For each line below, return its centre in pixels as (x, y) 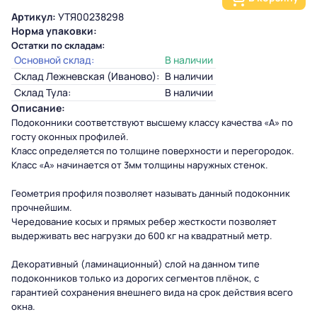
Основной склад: (55, 60)
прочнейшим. (42, 207)
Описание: (38, 108)
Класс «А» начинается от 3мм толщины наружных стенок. (140, 165)
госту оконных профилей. (70, 137)
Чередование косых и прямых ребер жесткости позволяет (144, 221)
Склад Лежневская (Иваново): (87, 76)
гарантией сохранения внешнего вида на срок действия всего (152, 292)
